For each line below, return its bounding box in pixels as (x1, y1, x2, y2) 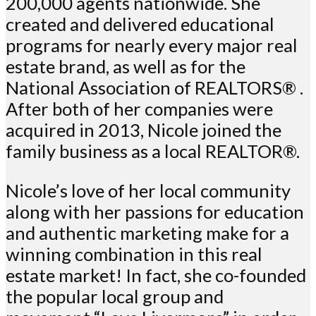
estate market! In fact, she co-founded (6, 265, 306, 286)
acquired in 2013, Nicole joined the (6, 119, 281, 141)
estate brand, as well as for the (6, 56, 245, 78)
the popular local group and (6, 286, 224, 308)
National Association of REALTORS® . (6, 77, 303, 99)
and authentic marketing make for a (6, 222, 289, 244)
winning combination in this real (6, 243, 262, 265)
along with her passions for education (6, 201, 304, 223)
